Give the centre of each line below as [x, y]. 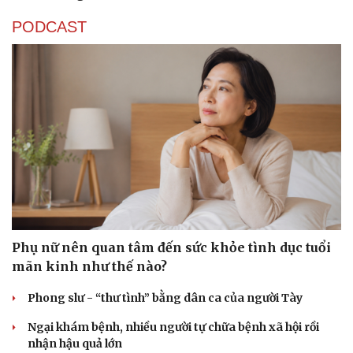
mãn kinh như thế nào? [89, 266]
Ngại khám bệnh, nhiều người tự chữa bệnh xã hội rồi [173, 327]
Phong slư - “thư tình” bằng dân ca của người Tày [165, 297]
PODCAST [49, 27]
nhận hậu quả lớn [75, 343]
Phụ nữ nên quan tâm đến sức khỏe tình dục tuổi [171, 247]
